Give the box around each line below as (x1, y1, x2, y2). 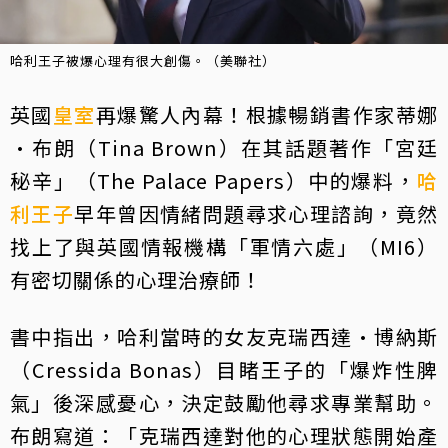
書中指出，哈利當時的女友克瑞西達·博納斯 (10, 321, 438, 351)
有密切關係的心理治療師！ (10, 264, 262, 294)
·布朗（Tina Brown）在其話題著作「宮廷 (10, 132, 438, 162)
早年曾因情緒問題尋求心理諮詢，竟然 (74, 198, 439, 228)
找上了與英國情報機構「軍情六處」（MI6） (10, 231, 438, 261)
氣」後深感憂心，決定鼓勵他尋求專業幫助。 (10, 387, 438, 417)
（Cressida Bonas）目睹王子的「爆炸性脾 (10, 354, 438, 384)
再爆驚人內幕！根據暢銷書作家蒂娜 (95, 99, 439, 129)
